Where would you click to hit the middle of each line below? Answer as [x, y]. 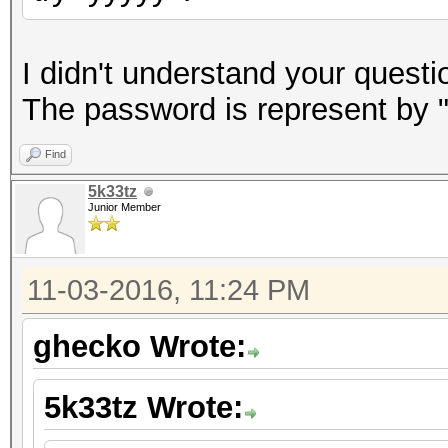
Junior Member [124, 207]
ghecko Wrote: [139, 346]
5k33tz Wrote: [143, 407]
